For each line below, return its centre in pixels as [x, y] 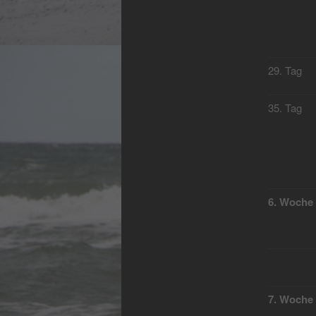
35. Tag [285, 108]
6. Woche [290, 202]
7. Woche [290, 299]
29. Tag [285, 71]
